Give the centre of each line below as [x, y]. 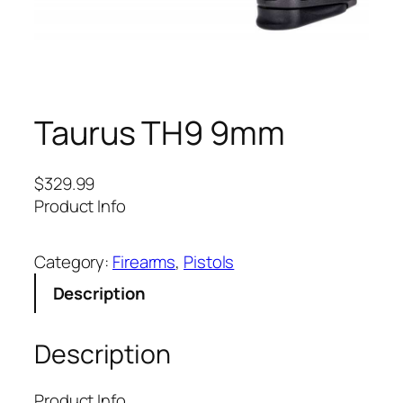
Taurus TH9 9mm [160, 133]
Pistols [209, 262]
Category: [74, 262]
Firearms [144, 262]
